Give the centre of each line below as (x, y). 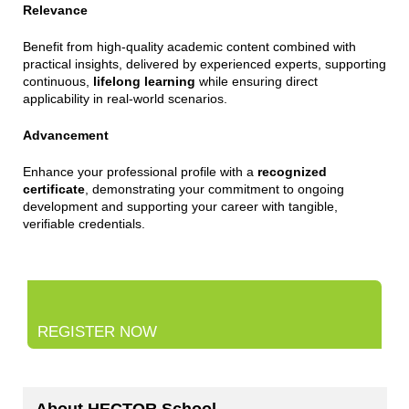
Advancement (65, 135)
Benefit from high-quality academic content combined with (189, 46)
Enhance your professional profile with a (140, 171)
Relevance (55, 10)
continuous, (58, 81)
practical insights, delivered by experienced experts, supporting (204, 63)
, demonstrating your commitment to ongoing (214, 189)
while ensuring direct (256, 81)
